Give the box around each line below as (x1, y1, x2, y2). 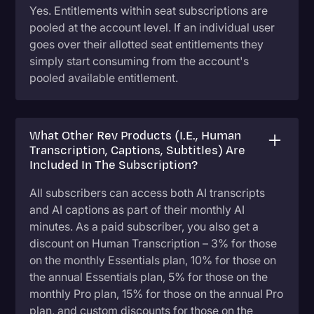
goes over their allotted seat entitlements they (29, 37, 264, 52)
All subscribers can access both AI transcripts (29, 186, 266, 200)
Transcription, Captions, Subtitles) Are (29, 142, 246, 160)
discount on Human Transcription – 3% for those (29, 236, 278, 251)
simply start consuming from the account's (29, 54, 250, 69)
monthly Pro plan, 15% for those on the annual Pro (29, 287, 284, 301)
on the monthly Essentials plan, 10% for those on (29, 253, 277, 268)
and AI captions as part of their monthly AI (29, 203, 245, 217)
